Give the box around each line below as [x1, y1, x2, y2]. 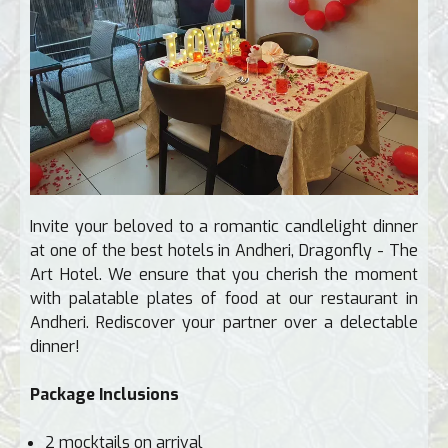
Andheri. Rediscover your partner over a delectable [30, 312, 418, 334]
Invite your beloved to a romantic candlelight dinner [30, 216, 418, 238]
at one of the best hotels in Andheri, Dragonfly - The [30, 240, 418, 262]
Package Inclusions [30, 384, 179, 406]
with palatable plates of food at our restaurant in [30, 288, 418, 310]
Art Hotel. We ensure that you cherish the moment [30, 264, 418, 286]
